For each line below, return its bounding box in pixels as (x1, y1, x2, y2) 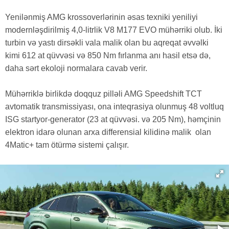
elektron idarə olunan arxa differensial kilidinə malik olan (5, 128, 211, 137)
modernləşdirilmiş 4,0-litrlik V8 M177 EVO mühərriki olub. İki (5, 25, 222, 34)
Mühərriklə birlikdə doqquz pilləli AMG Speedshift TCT (5, 89, 202, 99)
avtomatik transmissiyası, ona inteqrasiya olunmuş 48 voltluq (5, 102, 224, 111)
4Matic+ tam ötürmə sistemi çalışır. (5, 141, 129, 150)
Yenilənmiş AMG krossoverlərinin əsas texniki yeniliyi (5, 12, 198, 21)
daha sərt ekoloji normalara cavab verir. (5, 63, 147, 73)
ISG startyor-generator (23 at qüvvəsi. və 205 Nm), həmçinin (5, 115, 221, 124)
